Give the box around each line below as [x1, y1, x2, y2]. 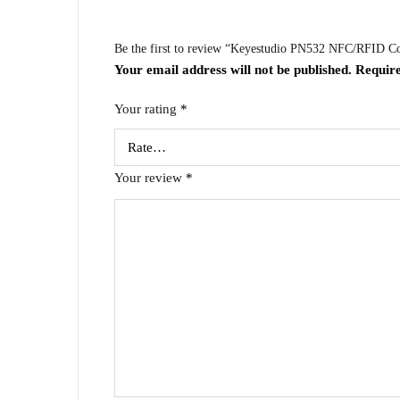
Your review [114, 171, 186, 185]
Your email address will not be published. [114, 62, 352, 77]
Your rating [114, 102, 180, 116]
